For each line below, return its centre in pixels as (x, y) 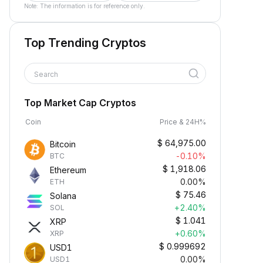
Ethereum (68, 170)
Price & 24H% (183, 122)
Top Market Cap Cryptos (80, 103)
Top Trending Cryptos (85, 43)
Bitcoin (63, 144)
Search (47, 74)
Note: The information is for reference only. (85, 6)
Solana (63, 196)
